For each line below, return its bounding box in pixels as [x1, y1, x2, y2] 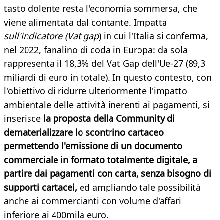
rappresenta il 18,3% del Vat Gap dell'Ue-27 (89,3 [4, 57, 205, 70]
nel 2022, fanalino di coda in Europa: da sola [4, 44, 188, 56]
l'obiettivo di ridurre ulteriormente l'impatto [4, 85, 187, 97]
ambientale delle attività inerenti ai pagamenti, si [4, 99, 210, 111]
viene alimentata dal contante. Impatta [4, 16, 167, 28]
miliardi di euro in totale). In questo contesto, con [4, 71, 212, 83]
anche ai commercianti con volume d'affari [4, 195, 181, 207]
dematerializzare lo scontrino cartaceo [4, 126, 164, 138]
